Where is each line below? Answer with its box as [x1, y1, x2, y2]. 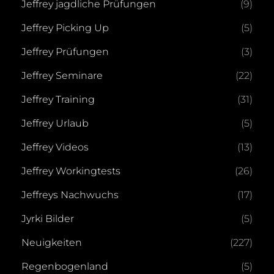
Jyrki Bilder [21, 213, 74, 224]
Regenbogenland [21, 261, 108, 272]
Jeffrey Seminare [21, 70, 103, 81]
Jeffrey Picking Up [21, 22, 109, 34]
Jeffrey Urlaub [21, 117, 89, 129]
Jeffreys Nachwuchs [21, 189, 119, 201]
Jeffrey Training [21, 94, 95, 105]
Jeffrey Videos [21, 141, 89, 153]
